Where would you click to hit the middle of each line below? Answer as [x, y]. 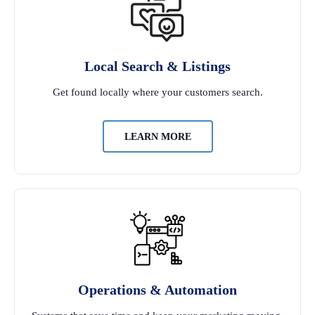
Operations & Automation [157, 289]
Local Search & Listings [157, 66]
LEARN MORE [157, 136]
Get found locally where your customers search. [157, 92]
